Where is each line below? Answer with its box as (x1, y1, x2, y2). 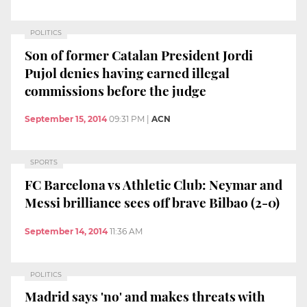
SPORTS (30, 158, 58, 167)
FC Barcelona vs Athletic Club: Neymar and (25, 175, 282, 193)
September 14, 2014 (25, 225, 108, 236)
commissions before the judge (25, 81, 206, 99)
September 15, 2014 (25, 114, 107, 125)
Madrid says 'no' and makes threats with (25, 287, 265, 306)
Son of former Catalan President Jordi (25, 45, 253, 64)
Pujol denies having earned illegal (25, 63, 230, 82)
